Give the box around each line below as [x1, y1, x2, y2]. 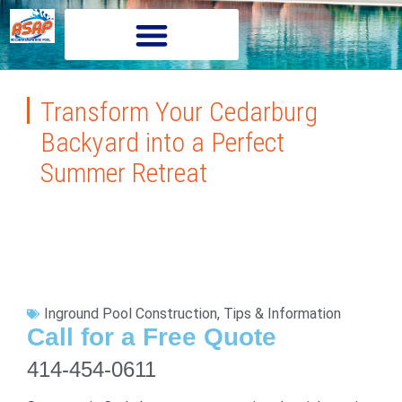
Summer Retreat [40, 157, 207, 188]
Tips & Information [223, 305, 341, 322]
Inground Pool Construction [44, 305, 217, 322]
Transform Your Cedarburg [40, 96, 318, 127]
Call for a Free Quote [27, 323, 276, 351]
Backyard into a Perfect [40, 127, 284, 158]
